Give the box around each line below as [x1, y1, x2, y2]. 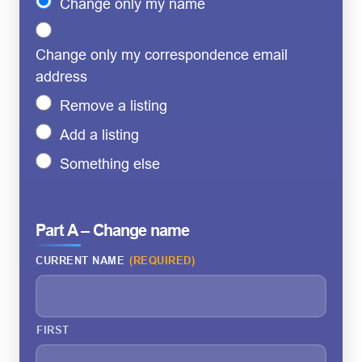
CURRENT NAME [36, 254, 125, 267]
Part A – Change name [36, 221, 189, 239]
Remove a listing [60, 97, 167, 114]
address [36, 68, 87, 85]
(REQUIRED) [129, 254, 196, 267]
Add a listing [60, 126, 139, 143]
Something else [60, 155, 160, 172]
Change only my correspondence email [36, 46, 288, 63]
